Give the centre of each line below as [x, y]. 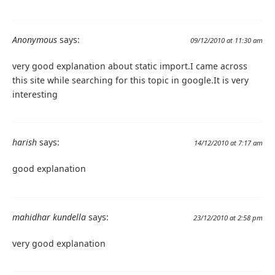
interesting [35, 95]
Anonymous [35, 40]
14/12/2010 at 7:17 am [228, 143]
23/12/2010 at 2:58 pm [228, 217]
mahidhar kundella [49, 217]
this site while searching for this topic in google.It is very [130, 80]
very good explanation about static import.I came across [130, 66]
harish [25, 142]
